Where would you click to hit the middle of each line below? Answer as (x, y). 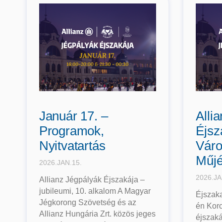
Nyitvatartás (72, 146)
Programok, (71, 131)
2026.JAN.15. (60, 163)
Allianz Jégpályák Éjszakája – (92, 180)
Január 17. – (73, 116)
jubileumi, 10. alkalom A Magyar (95, 191)
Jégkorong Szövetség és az (87, 203)
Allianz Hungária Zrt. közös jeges (97, 214)
